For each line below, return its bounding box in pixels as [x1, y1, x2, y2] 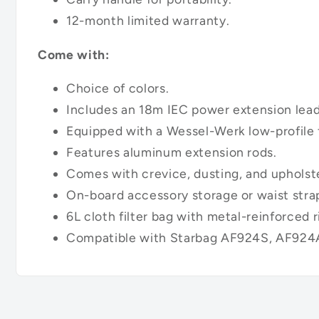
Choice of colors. [66, 80, 169, 96]
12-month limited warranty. [66, 13, 230, 28]
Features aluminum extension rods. [66, 145, 277, 160]
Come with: [38, 46, 110, 62]
